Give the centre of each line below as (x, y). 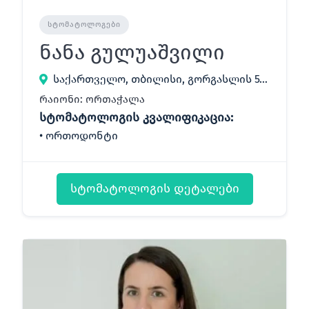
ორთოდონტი (82, 135)
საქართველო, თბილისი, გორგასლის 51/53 (263, 79)
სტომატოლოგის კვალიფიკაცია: (136, 117)
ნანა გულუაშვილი (132, 52)
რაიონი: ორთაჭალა (92, 99)
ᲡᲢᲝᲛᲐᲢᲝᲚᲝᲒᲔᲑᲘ (84, 24)
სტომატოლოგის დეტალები (154, 188)
